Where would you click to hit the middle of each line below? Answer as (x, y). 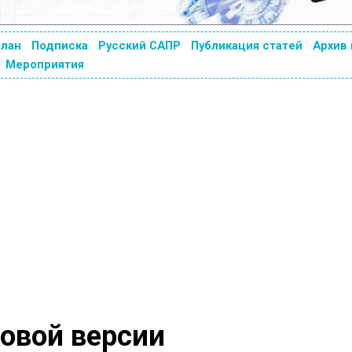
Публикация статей (246, 46)
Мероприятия (45, 64)
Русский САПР (139, 46)
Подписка (59, 46)
